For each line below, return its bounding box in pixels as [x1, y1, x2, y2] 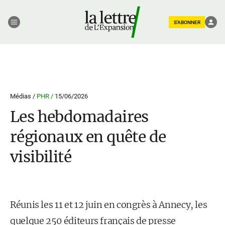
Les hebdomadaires [10, 107, 149, 126]
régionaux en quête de [10, 127, 166, 146]
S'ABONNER [173, 19, 200, 25]
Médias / [10, 92, 37, 100]
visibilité [10, 147, 72, 166]
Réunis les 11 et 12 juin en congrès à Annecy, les [10, 199, 207, 210]
